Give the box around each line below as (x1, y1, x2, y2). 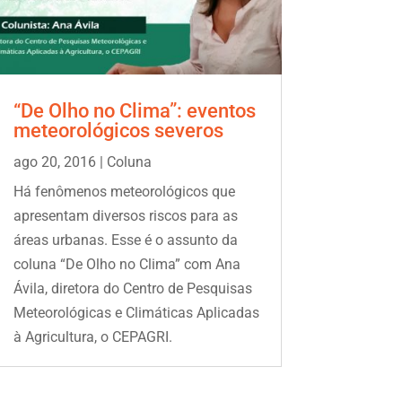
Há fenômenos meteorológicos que (13, 183, 235, 201)
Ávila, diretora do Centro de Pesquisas (13, 280, 252, 298)
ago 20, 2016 (13, 153, 96, 171)
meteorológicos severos (13, 119, 223, 143)
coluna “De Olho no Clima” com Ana (13, 256, 240, 274)
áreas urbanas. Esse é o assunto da (13, 232, 238, 249)
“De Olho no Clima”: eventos (13, 100, 256, 123)
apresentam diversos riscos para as (13, 207, 238, 225)
